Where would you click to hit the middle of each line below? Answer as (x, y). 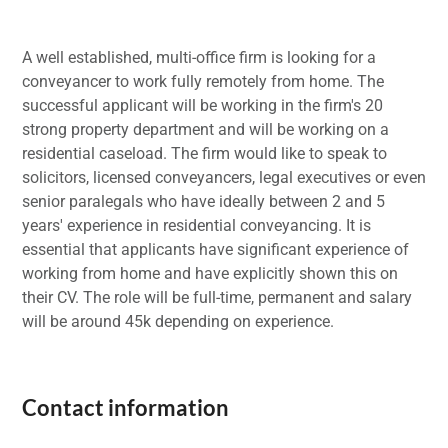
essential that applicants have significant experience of (215, 249)
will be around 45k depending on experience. (178, 321)
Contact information (125, 407)
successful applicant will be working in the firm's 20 (202, 105)
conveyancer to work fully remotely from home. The (203, 81)
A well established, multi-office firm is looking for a (199, 57)
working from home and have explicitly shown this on (210, 273)
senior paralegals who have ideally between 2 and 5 (203, 201)
